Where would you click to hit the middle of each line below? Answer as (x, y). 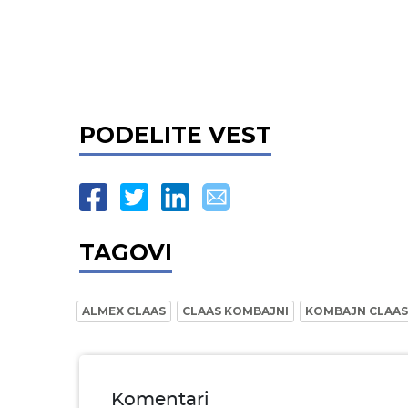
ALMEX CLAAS (124, 311)
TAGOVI (126, 252)
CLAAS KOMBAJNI (235, 311)
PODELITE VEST (175, 134)
